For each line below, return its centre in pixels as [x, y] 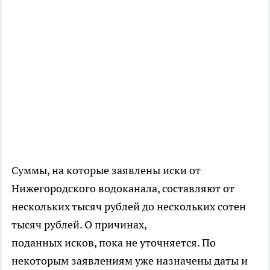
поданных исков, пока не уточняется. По [114, 243]
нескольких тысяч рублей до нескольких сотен [129, 207]
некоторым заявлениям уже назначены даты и [130, 261]
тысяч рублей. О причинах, [79, 225]
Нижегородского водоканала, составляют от [123, 189]
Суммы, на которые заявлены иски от [106, 171]
